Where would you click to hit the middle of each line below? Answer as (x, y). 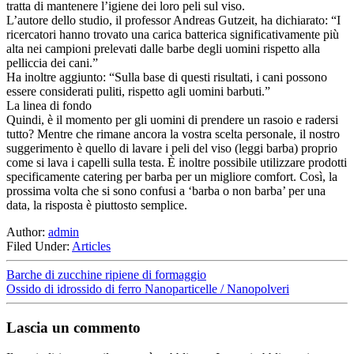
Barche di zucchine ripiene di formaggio (106, 274)
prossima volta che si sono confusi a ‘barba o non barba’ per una (166, 190)
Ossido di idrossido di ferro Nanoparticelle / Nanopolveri (148, 288)
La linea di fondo (49, 105)
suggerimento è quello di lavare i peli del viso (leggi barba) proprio (172, 148)
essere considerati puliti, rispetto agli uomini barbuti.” (138, 91)
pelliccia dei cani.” (52, 62)
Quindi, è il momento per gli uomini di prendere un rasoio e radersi (172, 119)
